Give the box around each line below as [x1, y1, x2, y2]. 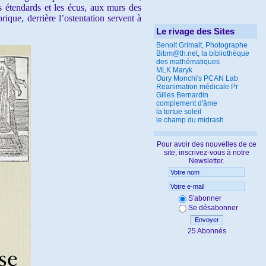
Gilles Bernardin [156, 91, 208, 99]
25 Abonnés [187, 227, 226, 235]
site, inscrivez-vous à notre [164, 148, 249, 157]
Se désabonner [188, 204, 238, 212]
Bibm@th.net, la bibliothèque [156, 49, 249, 58]
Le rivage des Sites [156, 26, 235, 36]
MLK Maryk [156, 66, 192, 74]
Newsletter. [189, 157, 224, 165]
